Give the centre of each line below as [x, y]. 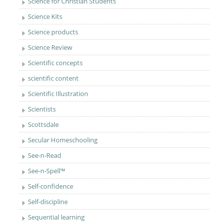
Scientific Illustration [58, 94]
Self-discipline [48, 202]
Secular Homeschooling [63, 140]
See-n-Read [45, 155]
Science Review [50, 47]
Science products [53, 32]
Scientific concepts [56, 63]
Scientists [42, 109]
